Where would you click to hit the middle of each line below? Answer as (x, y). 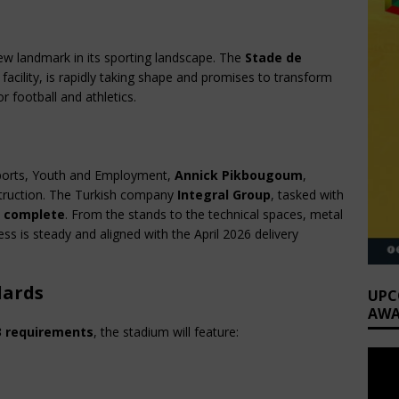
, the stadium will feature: (166, 332)
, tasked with (307, 195)
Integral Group (224, 195)
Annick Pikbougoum (239, 175)
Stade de (273, 58)
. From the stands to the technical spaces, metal (204, 215)
